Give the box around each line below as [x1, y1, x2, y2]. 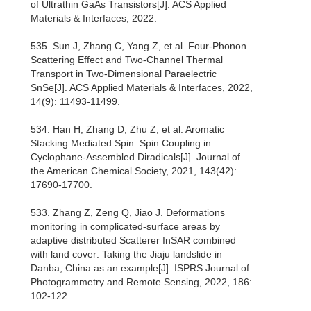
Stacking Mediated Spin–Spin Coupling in [31, 137, 211, 149]
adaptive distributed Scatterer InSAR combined [31, 235, 236, 246]
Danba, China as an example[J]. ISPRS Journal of [31, 262, 249, 274]
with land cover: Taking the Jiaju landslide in [31, 249, 222, 260]
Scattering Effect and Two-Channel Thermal [31, 54, 223, 66]
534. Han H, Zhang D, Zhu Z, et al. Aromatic [31, 124, 224, 135]
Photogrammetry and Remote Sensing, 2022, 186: [31, 276, 252, 288]
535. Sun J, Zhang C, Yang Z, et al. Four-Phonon [31, 40, 246, 52]
